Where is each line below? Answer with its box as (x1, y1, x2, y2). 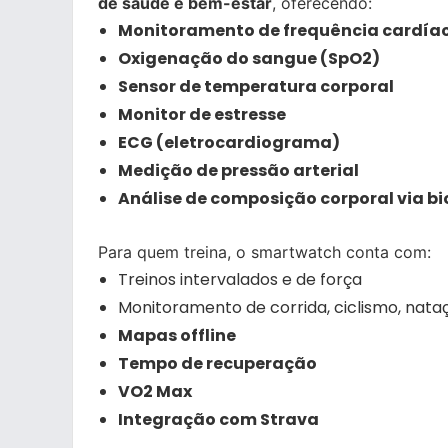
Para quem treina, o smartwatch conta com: (98, 242, 431, 263)
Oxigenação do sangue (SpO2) (118, 47, 380, 71)
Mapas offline (118, 324, 236, 348)
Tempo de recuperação (118, 352, 317, 376)
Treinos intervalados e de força (118, 268, 362, 292)
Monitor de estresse (118, 103, 286, 127)
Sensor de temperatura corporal (118, 75, 394, 99)
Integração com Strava (118, 408, 319, 432)
